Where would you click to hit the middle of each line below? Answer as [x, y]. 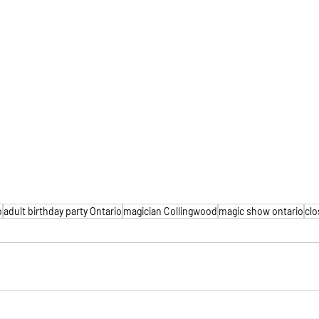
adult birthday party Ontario [63, 211]
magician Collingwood [170, 211]
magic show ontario [261, 211]
